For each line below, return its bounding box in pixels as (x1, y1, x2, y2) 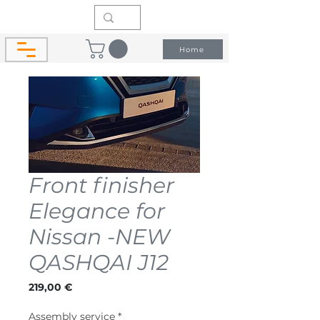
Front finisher (29, 171, 174, 199)
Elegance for (29, 197, 165, 224)
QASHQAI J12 (29, 249, 169, 276)
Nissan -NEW (29, 223, 170, 250)
